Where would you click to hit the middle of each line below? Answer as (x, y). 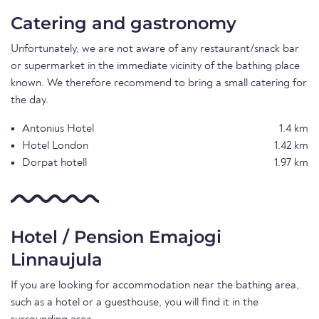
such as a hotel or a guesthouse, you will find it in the (135, 303)
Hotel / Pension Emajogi (116, 237)
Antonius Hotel (58, 129)
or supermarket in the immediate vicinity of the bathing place (155, 67)
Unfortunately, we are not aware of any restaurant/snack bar (155, 49)
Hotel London (55, 146)
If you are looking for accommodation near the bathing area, (155, 286)
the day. (30, 101)
